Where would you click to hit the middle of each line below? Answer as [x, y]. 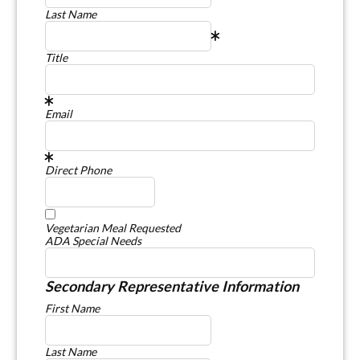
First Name [72, 308]
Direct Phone [78, 170]
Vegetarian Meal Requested [113, 227]
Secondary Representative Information [172, 286]
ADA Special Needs [93, 240]
